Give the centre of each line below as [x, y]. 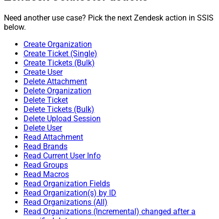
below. [15, 27]
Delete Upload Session [62, 118]
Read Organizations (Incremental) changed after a [109, 211]
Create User [43, 72]
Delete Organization [57, 90]
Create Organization [58, 44]
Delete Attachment [55, 81]
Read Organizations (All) [66, 202]
